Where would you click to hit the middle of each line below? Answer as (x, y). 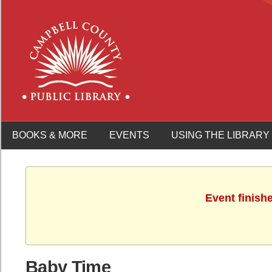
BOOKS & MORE (50, 135)
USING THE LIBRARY (220, 135)
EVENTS (129, 135)
